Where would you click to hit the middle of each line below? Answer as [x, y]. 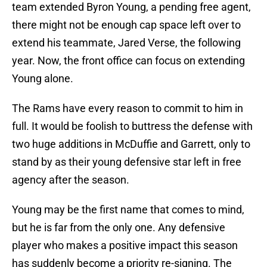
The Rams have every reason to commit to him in [128, 108]
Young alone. [43, 79]
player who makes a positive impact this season [125, 246]
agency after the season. [71, 180]
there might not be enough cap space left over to [126, 25]
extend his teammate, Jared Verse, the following [126, 43]
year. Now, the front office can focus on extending [128, 61]
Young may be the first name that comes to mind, [128, 210]
